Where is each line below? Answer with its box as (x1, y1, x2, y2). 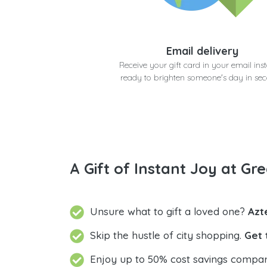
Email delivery (166, 44, 238, 58)
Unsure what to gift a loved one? (90, 205, 248, 218)
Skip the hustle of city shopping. (90, 229, 244, 242)
